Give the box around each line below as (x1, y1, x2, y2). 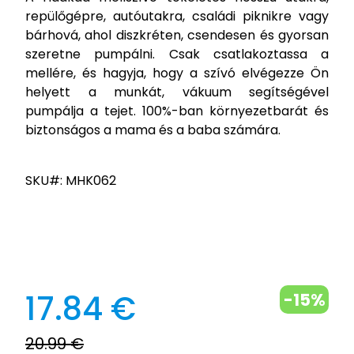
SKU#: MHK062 (25, 171, 116, 190)
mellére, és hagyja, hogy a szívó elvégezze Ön (25, 64, 329, 82)
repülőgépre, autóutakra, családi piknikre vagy (25, 7, 329, 25)
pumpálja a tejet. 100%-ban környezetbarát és (25, 102, 329, 120)
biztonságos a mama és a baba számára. (25, 121, 281, 139)
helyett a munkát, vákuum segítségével (25, 83, 329, 101)
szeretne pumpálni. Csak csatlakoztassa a (25, 45, 329, 63)
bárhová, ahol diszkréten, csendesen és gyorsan (25, 26, 329, 44)
